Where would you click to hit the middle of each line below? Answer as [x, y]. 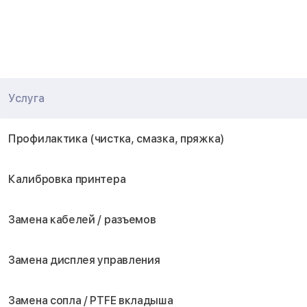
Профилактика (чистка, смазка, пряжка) [116, 139]
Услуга [26, 98]
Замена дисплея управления [84, 260]
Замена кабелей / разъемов [82, 220]
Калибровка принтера [67, 179]
